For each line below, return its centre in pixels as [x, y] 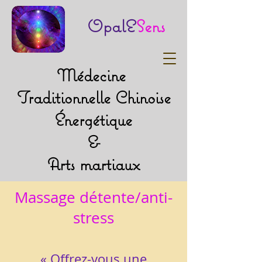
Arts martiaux [94, 164]
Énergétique [94, 120]
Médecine [94, 75]
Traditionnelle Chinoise [94, 97]
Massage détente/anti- [94, 197]
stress [94, 218]
